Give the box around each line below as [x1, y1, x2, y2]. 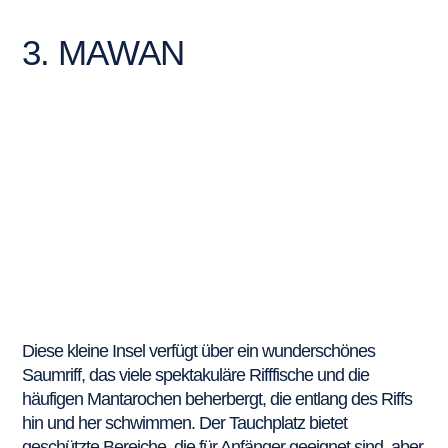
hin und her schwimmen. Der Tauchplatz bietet [22, 412, 348, 433]
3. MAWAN [22, 32, 185, 72]
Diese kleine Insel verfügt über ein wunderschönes [22, 340, 376, 361]
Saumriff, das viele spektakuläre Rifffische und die [22, 364, 370, 385]
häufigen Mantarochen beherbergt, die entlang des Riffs [22, 388, 413, 409]
